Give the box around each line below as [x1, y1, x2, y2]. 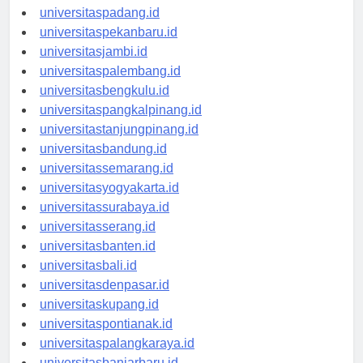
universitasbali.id [40, 258, 137, 273]
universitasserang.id [40, 220, 156, 234]
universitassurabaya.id [40, 200, 169, 215]
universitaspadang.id [40, 6, 160, 20]
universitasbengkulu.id [40, 83, 169, 98]
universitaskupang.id [40, 297, 159, 312]
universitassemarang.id [40, 161, 173, 176]
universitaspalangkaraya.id [40, 336, 194, 351]
